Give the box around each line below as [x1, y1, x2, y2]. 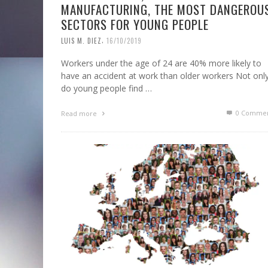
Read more [61, 109, 99, 118]
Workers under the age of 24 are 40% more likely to [61, 57, 261, 69]
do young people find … [61, 83, 152, 95]
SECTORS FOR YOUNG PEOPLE [61, 14, 209, 33]
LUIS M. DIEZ [61, 35, 102, 45]
